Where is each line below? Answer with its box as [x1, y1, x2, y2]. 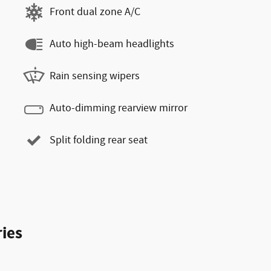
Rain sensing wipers [50, 69, 140, 83]
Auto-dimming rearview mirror [50, 101, 188, 116]
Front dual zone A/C [50, 5, 140, 19]
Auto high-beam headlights [50, 37, 174, 51]
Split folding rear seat [50, 133, 148, 148]
